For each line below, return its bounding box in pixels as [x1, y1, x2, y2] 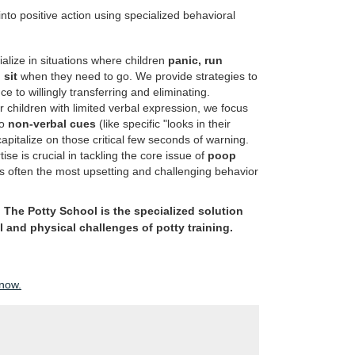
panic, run [168, 54, 223, 67]
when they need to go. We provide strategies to [17, 70, 258, 83]
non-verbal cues [8, 117, 96, 131]
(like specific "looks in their [96, 117, 231, 131]
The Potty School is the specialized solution [4, 204, 243, 218]
